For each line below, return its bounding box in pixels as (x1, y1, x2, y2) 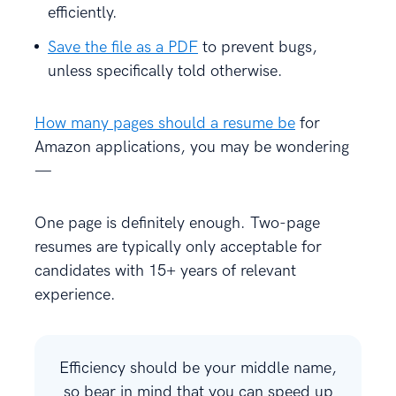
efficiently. (48, 3, 118, 22)
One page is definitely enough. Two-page (34, 213, 320, 232)
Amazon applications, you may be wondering (34, 137, 349, 156)
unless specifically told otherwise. (48, 61, 283, 80)
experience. (34, 285, 120, 304)
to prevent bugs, (198, 37, 317, 57)
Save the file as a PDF (48, 37, 198, 57)
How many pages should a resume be (34, 113, 295, 133)
